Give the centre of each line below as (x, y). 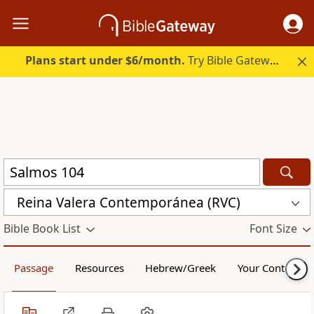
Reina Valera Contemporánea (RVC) (129, 202)
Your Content (268, 268)
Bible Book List (42, 229)
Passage (34, 268)
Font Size (273, 229)
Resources (99, 268)
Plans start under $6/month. (105, 61)
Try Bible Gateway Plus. (228, 61)
